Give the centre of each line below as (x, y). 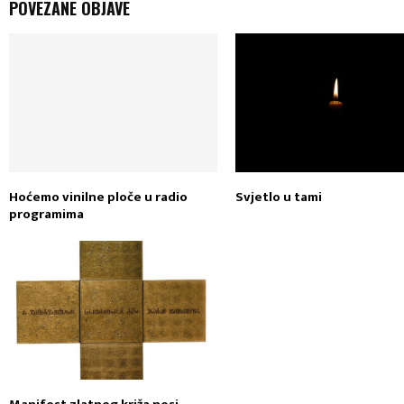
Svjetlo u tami (279, 197)
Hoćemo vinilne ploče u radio (98, 197)
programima (46, 214)
